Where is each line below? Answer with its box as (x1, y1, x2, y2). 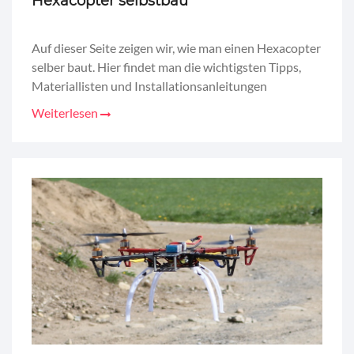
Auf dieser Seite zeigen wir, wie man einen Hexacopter (32, 40, 321, 55)
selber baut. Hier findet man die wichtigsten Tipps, (32, 58, 301, 74)
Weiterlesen (32, 104, 100, 120)
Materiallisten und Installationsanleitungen (32, 77, 267, 93)
